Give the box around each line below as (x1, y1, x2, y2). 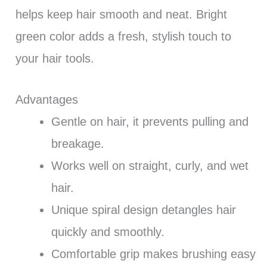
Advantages (15, 92, 78, 106)
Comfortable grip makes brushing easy (51, 247, 256, 260)
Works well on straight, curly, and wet (51, 159, 249, 172)
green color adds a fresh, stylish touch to (15, 29, 231, 43)
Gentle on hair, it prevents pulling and (51, 114, 249, 128)
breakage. (51, 136, 104, 150)
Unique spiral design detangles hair (51, 203, 236, 216)
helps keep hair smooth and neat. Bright (15, 7, 227, 21)
